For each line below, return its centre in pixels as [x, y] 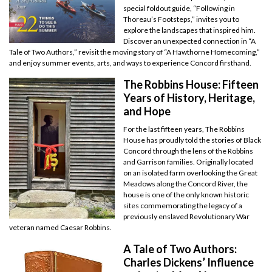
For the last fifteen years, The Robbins [184, 129]
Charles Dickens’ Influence [189, 263]
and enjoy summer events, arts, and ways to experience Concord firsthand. [130, 63]
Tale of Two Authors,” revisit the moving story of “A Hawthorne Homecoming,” [134, 52]
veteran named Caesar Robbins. [61, 228]
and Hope [147, 111]
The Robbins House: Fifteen [191, 85]
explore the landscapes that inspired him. [190, 30]
